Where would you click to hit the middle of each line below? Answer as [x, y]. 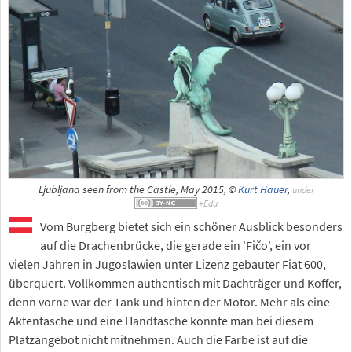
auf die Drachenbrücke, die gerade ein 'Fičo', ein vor [176, 246]
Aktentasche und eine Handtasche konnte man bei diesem [161, 321]
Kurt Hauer [262, 189]
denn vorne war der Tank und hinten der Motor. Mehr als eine [169, 302]
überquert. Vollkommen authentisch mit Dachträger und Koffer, [175, 283]
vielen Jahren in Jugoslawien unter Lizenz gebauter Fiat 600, [167, 264]
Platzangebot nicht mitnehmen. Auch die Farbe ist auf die [158, 340]
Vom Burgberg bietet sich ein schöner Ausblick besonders [191, 227]
